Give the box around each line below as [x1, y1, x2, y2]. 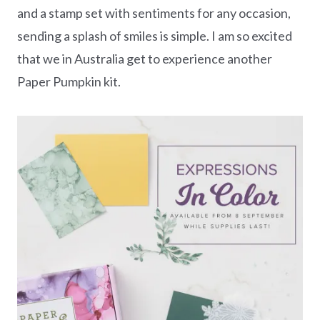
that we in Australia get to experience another [17, 50, 272, 66]
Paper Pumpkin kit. [17, 73, 121, 89]
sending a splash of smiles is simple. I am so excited [17, 27, 292, 44]
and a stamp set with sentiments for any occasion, [17, 4, 291, 21]
